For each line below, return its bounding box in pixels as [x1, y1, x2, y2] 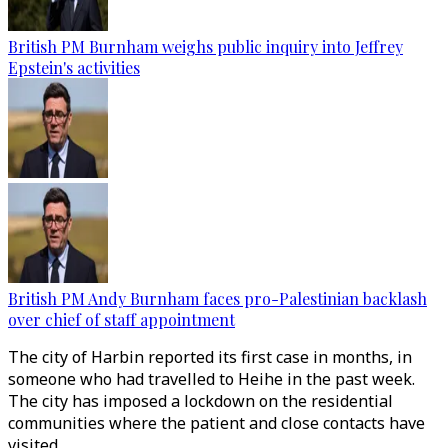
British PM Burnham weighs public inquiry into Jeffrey [8, 36, 403, 57]
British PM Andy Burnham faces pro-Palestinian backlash [8, 288, 427, 309]
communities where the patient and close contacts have [8, 412, 425, 434]
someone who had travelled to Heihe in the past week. [8, 368, 415, 390]
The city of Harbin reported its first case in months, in [8, 346, 412, 368]
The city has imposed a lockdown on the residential [8, 390, 393, 412]
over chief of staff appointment [8, 309, 235, 330]
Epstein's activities [8, 57, 140, 78]
